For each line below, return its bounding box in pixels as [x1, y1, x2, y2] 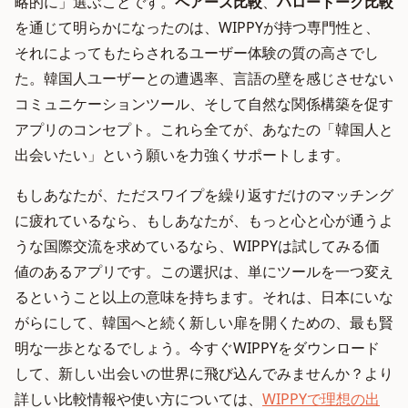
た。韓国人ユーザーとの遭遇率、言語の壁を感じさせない [15, 68, 393, 88]
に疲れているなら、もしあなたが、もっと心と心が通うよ [15, 210, 393, 230]
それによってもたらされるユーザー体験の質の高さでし [15, 43, 379, 63]
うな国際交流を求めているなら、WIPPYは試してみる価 [15, 236, 380, 256]
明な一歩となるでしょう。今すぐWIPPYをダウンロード [15, 338, 380, 358]
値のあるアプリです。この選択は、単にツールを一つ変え [15, 261, 393, 281]
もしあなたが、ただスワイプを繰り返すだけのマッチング [15, 185, 393, 205]
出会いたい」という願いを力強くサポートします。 [15, 145, 350, 165]
